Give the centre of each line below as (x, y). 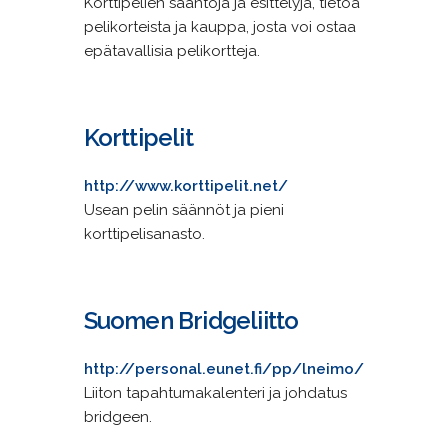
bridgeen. (117, 416)
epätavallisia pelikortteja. (171, 50)
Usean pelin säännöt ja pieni (183, 209)
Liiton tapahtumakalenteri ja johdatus (215, 392)
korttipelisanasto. (144, 233)
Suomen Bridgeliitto (191, 320)
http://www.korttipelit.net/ (185, 185)
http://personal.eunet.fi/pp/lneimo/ (223, 368)
